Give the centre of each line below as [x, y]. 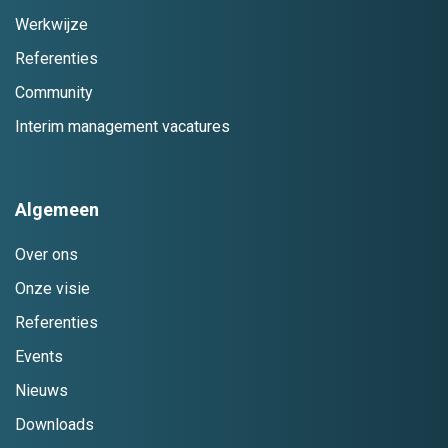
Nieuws [41, 391]
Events [39, 357]
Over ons [46, 255]
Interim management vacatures [122, 126]
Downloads [54, 425]
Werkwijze [51, 24]
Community [54, 92]
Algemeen [57, 209]
